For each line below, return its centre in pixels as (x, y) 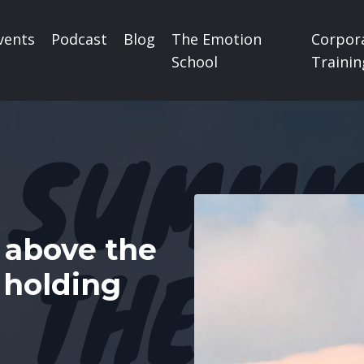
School (195, 62)
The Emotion (217, 39)
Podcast (80, 39)
